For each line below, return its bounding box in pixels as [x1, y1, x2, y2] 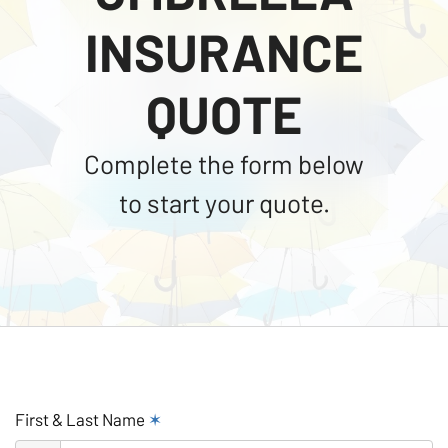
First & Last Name [15, 408, 148, 429]
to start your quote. [118, 186, 330, 218]
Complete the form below [84, 147, 364, 179]
